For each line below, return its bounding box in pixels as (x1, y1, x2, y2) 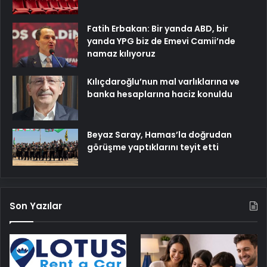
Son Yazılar (10, 199, 62, 212)
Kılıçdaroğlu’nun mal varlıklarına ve (87, 75, 240, 88)
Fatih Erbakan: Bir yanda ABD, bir (87, 22, 228, 35)
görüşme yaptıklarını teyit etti (87, 141, 219, 153)
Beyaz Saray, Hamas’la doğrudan (87, 128, 232, 141)
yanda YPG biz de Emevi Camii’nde (87, 35, 235, 47)
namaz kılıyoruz (87, 47, 156, 60)
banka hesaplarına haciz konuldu (87, 88, 232, 100)
